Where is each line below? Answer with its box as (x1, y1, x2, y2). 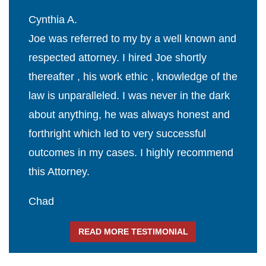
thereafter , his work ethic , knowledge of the (28, 71, 237, 83)
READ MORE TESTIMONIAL (78, 226, 188, 236)
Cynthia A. (28, 14, 77, 26)
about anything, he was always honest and (28, 109, 230, 121)
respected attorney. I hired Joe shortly (28, 52, 207, 64)
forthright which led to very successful (28, 128, 206, 140)
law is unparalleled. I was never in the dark (28, 90, 230, 102)
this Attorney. (28, 166, 90, 178)
